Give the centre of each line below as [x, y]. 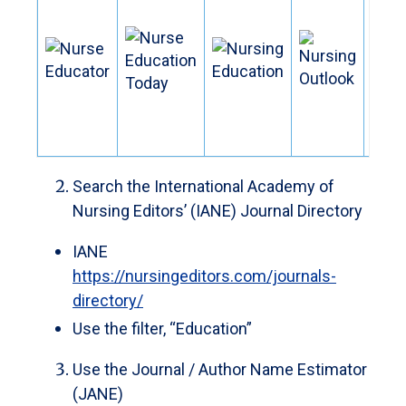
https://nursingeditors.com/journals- [204, 275]
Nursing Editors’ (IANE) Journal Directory [217, 210]
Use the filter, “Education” [162, 329]
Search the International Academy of [203, 186]
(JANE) [98, 394]
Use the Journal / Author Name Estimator [220, 370]
